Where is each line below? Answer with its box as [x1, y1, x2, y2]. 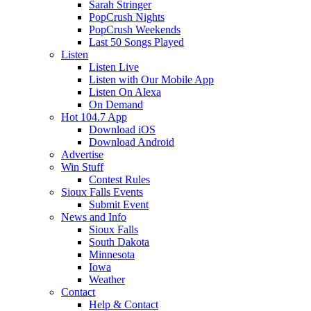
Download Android [89, 136, 174, 148]
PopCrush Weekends [89, 24, 180, 35]
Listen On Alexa [89, 86, 161, 98]
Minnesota [89, 249, 135, 260]
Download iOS [89, 124, 155, 135]
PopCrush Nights [89, 11, 165, 23]
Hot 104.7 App [61, 111, 127, 123]
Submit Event [89, 199, 149, 210]
